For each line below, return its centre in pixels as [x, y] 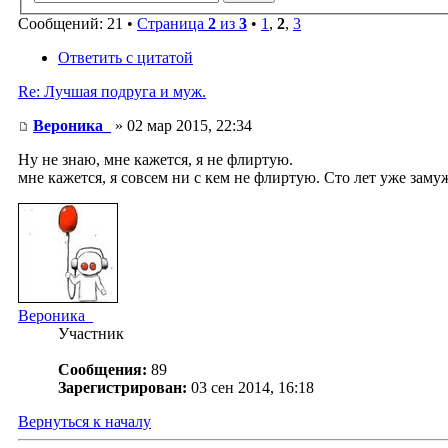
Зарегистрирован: [122, 388]
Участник [91, 334]
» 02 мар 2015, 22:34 [181, 126]
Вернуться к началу [84, 422]
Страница [172, 24]
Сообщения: [102, 370]
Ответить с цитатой [125, 58]
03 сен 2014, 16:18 [252, 388]
